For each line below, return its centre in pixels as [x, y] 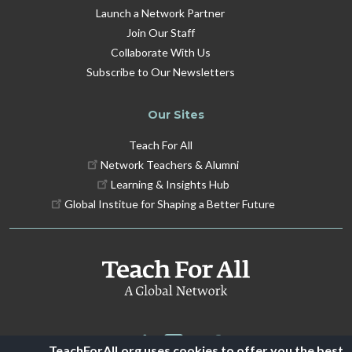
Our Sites [176, 114]
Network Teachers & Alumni [170, 164]
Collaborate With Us [160, 52]
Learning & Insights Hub [170, 184]
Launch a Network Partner [160, 13]
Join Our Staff [160, 32]
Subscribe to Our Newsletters [160, 71]
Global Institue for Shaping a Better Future [170, 203]
